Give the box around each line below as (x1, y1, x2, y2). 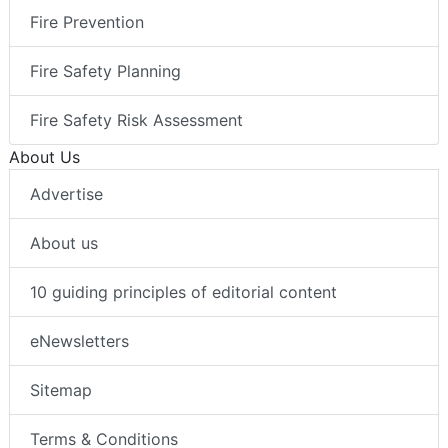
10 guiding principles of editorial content (30, 281, 337, 302)
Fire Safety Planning (30, 60, 181, 81)
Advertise (30, 183, 103, 204)
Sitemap (30, 379, 92, 400)
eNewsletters (30, 330, 129, 351)
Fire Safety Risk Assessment (30, 109, 243, 130)
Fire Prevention (30, 11, 144, 32)
